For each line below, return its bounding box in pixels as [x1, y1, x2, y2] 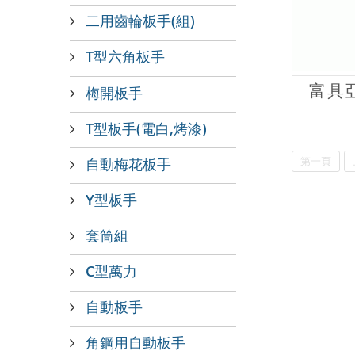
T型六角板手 [86, 46, 165, 67]
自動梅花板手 [86, 153, 171, 174]
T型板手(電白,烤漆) [86, 117, 207, 138]
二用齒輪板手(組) [86, 10, 195, 31]
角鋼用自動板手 [86, 332, 185, 353]
